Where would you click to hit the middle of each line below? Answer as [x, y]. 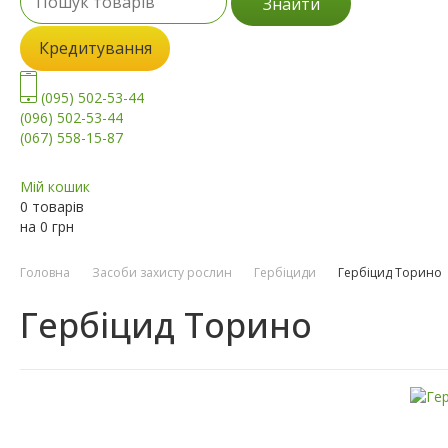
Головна [45, 273]
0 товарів [52, 207]
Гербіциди [285, 273]
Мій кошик [55, 187]
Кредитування [95, 48]
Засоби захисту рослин [162, 273]
